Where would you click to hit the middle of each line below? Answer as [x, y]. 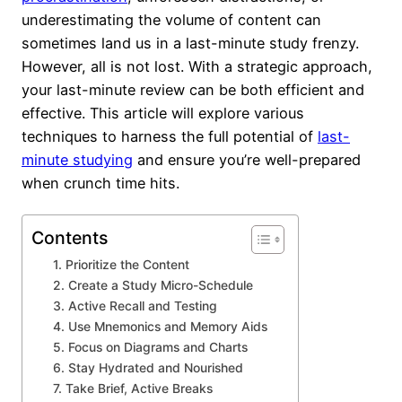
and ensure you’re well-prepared [247, 160]
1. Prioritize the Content [122, 264]
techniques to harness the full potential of [170, 137]
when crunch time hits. [100, 184]
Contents [70, 237]
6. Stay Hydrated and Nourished [149, 367]
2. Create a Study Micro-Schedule [153, 285]
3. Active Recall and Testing [135, 306]
